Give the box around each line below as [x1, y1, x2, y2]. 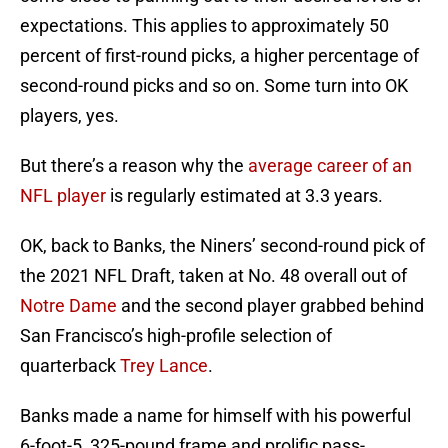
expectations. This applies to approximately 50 [20, 15, 389, 37]
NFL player [20, 185, 106, 207]
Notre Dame [20, 295, 117, 317]
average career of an [248, 155, 412, 177]
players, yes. [20, 105, 119, 127]
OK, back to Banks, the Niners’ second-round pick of [20, 235, 425, 257]
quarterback [20, 355, 120, 377]
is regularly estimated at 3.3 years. [106, 185, 383, 207]
